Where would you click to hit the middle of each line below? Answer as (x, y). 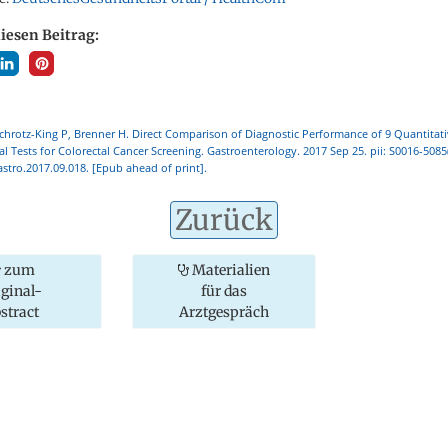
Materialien (229, 269)
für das (223, 290)
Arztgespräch (223, 311)
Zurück (224, 219)
